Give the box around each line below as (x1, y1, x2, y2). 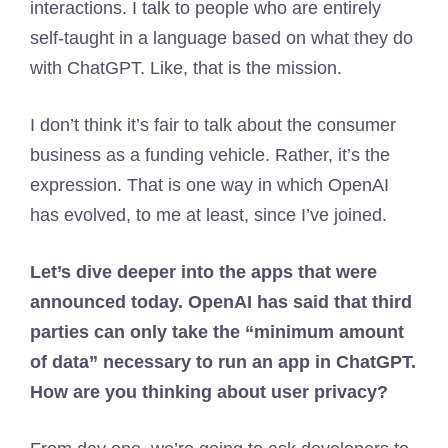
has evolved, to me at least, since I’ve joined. (30, 205, 387, 225)
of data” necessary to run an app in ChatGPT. (30, 352, 416, 372)
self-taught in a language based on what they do (30, 28, 413, 48)
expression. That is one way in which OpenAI (30, 175, 389, 195)
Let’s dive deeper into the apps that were (30, 262, 377, 282)
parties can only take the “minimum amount (30, 322, 404, 342)
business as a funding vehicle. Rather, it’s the (30, 145, 390, 165)
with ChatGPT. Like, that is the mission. (30, 58, 342, 78)
